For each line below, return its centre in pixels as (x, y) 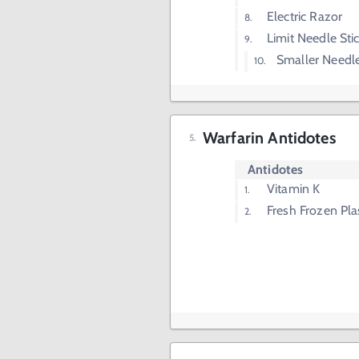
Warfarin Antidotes (269, 138)
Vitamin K (294, 189)
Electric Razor (305, 16)
